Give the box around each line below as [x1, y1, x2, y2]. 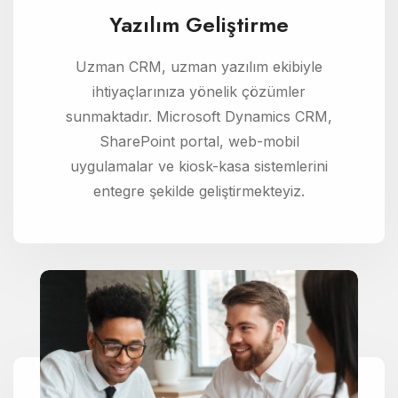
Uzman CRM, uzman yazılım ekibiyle [76, 57, 322, 76]
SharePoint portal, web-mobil [99, 131, 299, 150]
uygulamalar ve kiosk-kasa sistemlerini [70, 156, 328, 175]
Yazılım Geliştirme [109, 8, 289, 40]
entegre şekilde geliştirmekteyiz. [93, 181, 305, 200]
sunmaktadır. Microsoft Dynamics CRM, [66, 107, 332, 125]
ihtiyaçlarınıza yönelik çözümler [92, 82, 306, 100]
